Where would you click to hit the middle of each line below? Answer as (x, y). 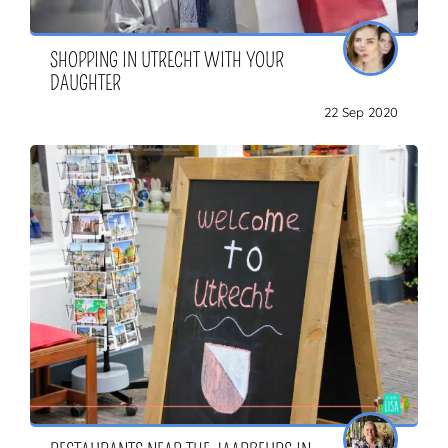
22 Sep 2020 (361, 111)
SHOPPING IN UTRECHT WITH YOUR (167, 59)
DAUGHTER (85, 82)
